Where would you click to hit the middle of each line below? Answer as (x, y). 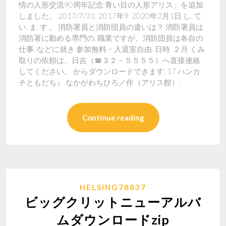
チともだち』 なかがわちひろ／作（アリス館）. (100, 82)
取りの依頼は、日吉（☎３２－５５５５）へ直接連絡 (110, 60)
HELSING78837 (113, 187)
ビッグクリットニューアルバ (113, 202)
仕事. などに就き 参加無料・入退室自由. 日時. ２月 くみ (112, 49)
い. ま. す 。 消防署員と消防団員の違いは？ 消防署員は (111, 27)
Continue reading (113, 118)
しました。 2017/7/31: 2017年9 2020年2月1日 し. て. (111, 16)
